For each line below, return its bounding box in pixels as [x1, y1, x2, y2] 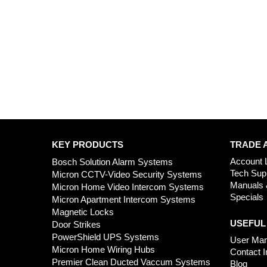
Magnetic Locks [52, 206, 114, 217]
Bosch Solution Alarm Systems [52, 156, 173, 167]
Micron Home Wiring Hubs [52, 244, 155, 254]
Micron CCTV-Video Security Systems [52, 169, 202, 179]
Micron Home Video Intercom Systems [52, 181, 204, 192]
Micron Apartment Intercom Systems [52, 194, 195, 204]
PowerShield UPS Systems [52, 231, 159, 242]
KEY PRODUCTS [52, 139, 123, 150]
